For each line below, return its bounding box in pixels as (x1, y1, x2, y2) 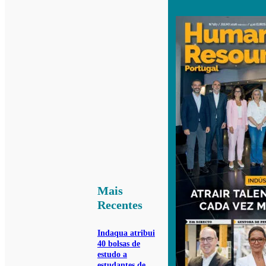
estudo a (97, 250, 127, 259)
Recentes (97, 198, 142, 212)
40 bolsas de (97, 239, 140, 249)
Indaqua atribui (97, 229, 155, 238)
